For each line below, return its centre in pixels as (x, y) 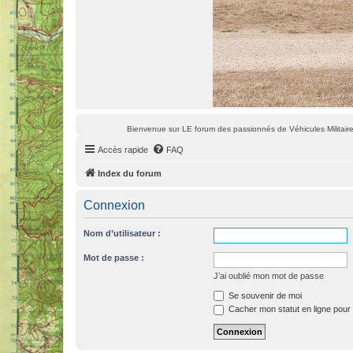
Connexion (114, 205)
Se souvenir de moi (264, 295)
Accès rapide (123, 149)
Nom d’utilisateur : (122, 233)
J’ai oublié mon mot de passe (269, 275)
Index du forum (130, 173)
